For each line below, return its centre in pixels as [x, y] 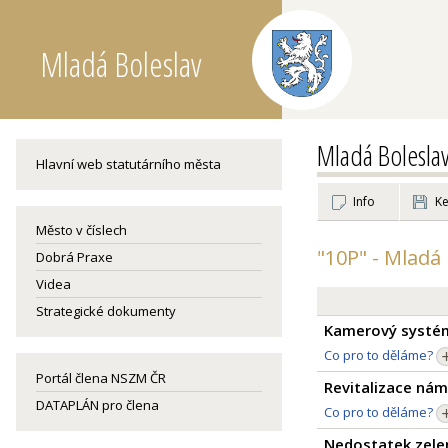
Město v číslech [81, 230]
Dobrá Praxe [74, 257]
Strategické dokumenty [106, 311]
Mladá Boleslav [121, 64]
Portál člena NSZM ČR [101, 378]
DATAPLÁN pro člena [97, 405]
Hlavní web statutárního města [128, 164]
